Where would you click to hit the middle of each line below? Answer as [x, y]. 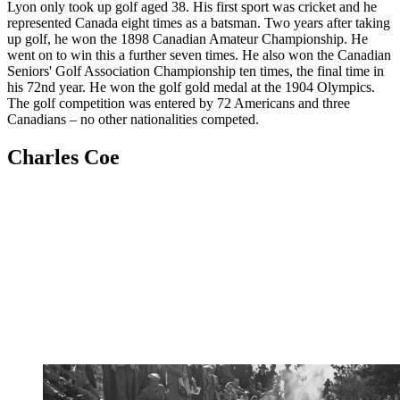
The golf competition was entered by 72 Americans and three [179, 103]
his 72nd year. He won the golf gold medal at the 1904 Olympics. [191, 87]
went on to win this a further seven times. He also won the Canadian [199, 54]
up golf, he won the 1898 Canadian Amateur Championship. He [187, 38]
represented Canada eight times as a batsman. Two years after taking [199, 22]
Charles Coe [63, 157]
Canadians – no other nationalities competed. [133, 119]
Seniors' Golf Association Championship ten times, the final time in [196, 71]
